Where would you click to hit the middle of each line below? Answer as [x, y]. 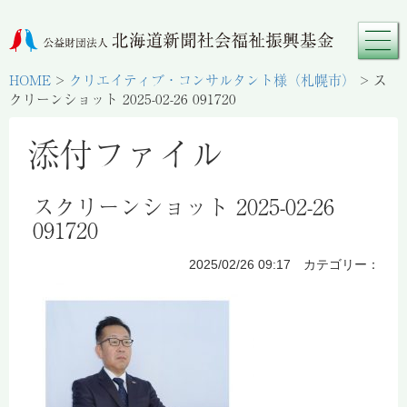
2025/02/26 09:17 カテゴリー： [284, 264]
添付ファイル [125, 153]
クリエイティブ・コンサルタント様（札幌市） [212, 79]
